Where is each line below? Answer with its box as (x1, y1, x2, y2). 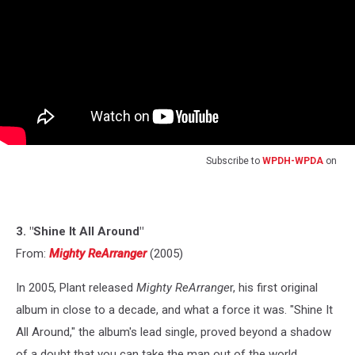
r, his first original (230, 281, 318, 296)
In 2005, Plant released (16, 281, 136, 296)
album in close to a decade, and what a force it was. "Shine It (16, 303, 333, 318)
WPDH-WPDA (262, 155, 323, 167)
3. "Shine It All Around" (16, 224, 143, 239)
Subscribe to (206, 155, 262, 167)
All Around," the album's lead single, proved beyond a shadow (16, 325, 331, 340)
